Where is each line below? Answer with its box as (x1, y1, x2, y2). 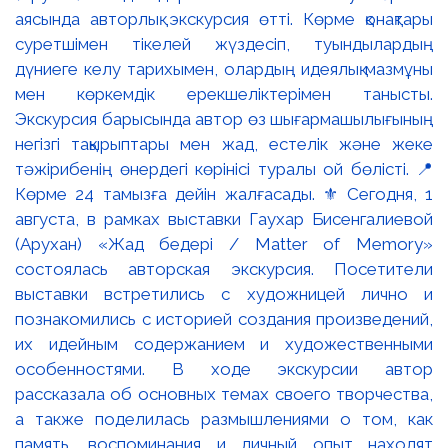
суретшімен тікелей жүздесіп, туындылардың (15, 33, 433, 54)
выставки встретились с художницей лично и (15, 283, 433, 304)
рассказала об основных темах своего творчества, (15, 383, 433, 404)
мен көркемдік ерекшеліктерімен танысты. (15, 83, 433, 104)
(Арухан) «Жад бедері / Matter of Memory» (15, 233, 433, 254)
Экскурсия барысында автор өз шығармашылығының (15, 108, 433, 129)
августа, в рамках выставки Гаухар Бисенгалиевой (15, 208, 433, 229)
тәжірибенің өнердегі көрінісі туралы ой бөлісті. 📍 (15, 158, 433, 179)
